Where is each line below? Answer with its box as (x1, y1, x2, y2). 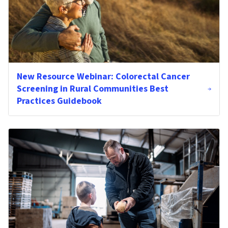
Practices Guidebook (17, 95, 102, 107)
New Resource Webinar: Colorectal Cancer (17, 70, 190, 83)
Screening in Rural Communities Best (17, 82, 168, 95)
